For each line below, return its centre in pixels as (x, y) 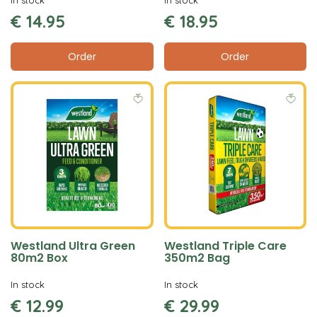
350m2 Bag (197, 258)
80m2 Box (39, 258)
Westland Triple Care (225, 246)
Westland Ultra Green (73, 246)
